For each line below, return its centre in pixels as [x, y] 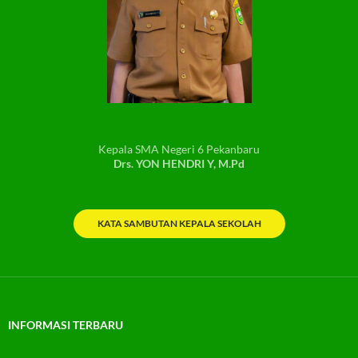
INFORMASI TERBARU [66, 324]
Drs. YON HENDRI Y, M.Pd [179, 163]
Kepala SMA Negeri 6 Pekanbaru [179, 149]
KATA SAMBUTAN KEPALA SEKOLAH [179, 223]
